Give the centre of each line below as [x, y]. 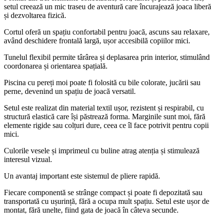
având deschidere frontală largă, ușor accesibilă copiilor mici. [97, 41]
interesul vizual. [28, 160]
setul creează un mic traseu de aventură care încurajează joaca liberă [108, 7]
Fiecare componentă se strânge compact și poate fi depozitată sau [103, 193]
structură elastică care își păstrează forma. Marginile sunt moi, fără [105, 117]
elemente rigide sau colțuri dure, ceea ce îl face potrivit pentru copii [106, 126]
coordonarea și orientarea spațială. [56, 66]
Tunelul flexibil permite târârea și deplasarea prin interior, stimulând [107, 57]
